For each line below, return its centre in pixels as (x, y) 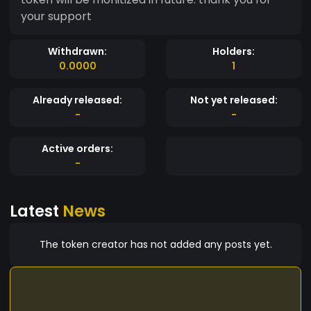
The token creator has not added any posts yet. (155, 244)
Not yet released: (234, 100)
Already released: (77, 100)
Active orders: (77, 148)
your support (56, 16)
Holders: (234, 51)
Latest (36, 211)
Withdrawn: (77, 51)
